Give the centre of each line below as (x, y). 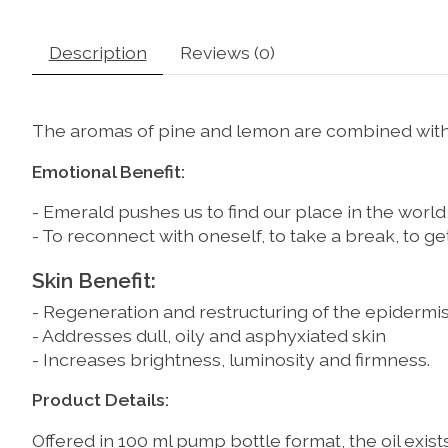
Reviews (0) (227, 53)
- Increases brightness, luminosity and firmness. (231, 359)
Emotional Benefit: (108, 171)
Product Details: (100, 400)
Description (97, 53)
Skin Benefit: (94, 281)
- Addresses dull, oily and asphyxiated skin (209, 335)
